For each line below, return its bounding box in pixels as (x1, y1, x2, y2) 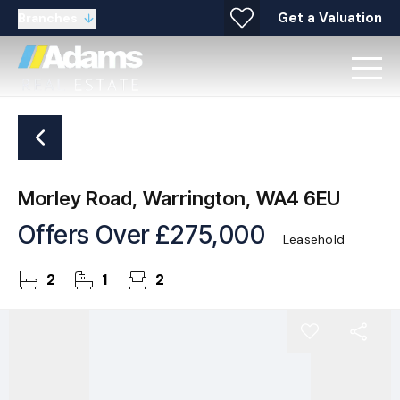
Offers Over (18, 220, 155, 250)
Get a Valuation (278, 8, 382, 27)
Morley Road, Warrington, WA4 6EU (18, 187, 340, 210)
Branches (18, 9, 78, 26)
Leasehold (283, 231, 346, 247)
